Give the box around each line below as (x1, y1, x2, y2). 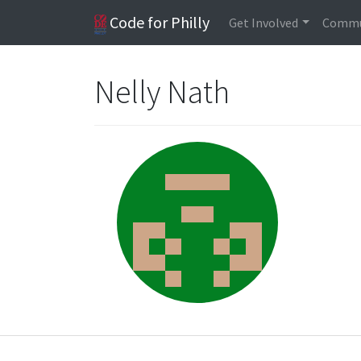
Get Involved (229, 15, 299, 31)
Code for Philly (106, 12, 210, 32)
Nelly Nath (94, 72, 233, 112)
